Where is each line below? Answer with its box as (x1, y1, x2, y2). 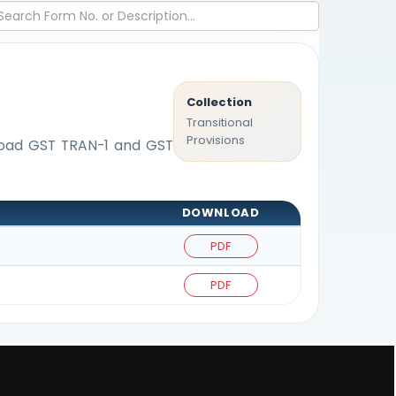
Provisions (187, 132, 246, 149)
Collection (187, 94, 253, 111)
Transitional (187, 114, 254, 132)
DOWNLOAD (181, 204, 260, 222)
